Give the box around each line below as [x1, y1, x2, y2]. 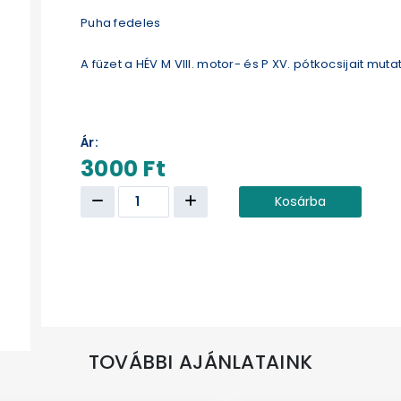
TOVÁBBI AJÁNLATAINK [88, 347, 313, 376]
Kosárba [274, 192, 326, 210]
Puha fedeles [81, 13, 161, 31]
